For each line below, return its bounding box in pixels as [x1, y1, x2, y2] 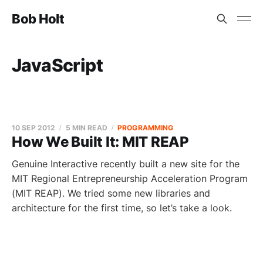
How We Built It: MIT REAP [12, 133, 189, 150]
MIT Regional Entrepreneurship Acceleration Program [12, 173, 248, 184]
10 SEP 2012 [12, 123, 56, 132]
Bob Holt [12, 11, 65, 26]
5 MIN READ [65, 123, 107, 132]
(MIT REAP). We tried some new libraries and [12, 187, 210, 199]
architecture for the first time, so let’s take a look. [12, 202, 232, 214]
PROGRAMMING [117, 123, 174, 132]
